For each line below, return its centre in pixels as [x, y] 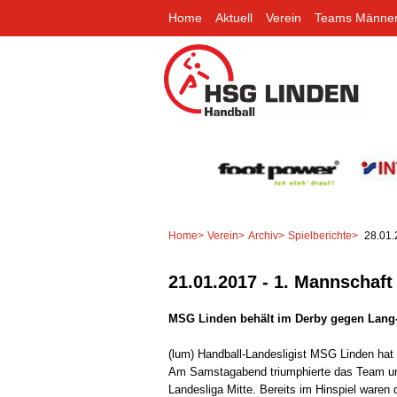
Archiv [263, 235]
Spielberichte [320, 235]
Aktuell [234, 18]
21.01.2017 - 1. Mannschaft [280, 281]
